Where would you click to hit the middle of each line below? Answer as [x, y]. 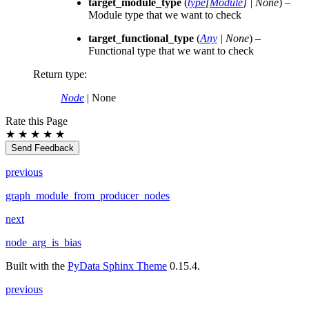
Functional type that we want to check [171, 51]
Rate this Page [37, 121]
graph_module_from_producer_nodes [88, 196]
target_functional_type [141, 39]
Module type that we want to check [165, 15]
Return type [59, 74]
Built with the [37, 266]
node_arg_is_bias [43, 243]
